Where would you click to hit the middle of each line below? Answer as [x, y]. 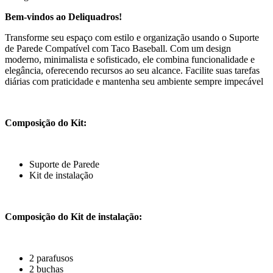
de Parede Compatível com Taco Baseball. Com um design [118, 49]
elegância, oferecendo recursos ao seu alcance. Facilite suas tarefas [132, 71]
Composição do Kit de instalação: [73, 217]
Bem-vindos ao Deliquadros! [63, 17]
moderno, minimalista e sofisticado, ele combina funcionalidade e [130, 60]
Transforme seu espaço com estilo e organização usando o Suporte [132, 38]
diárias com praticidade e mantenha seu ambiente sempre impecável [134, 82]
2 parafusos [51, 258]
